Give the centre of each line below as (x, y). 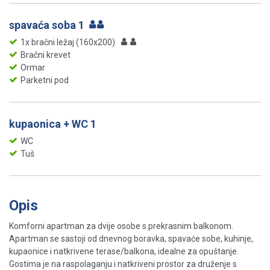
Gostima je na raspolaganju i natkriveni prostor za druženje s (123, 264)
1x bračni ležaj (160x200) (68, 42)
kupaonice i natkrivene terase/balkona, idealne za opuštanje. (124, 251)
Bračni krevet (46, 55)
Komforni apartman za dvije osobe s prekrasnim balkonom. (121, 226)
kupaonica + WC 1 (53, 124)
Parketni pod (45, 80)
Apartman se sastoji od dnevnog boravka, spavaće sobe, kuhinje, (131, 238)
